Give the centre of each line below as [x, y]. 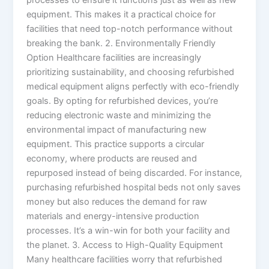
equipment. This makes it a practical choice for [121, 14]
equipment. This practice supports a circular [116, 144]
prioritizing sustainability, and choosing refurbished [131, 72]
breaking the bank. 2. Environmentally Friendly [121, 43]
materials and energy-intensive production [113, 216]
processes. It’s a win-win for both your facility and [128, 230]
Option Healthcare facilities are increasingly [114, 57]
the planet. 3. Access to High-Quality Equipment [125, 245]
